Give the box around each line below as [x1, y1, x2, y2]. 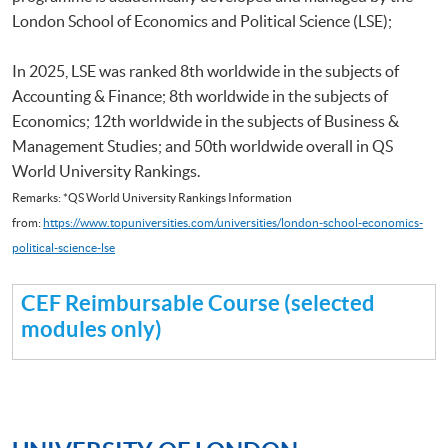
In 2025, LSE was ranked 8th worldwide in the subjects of [12, 61, 399, 80]
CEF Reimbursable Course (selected [21, 289, 375, 315]
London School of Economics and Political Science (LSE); [12, 11, 392, 30]
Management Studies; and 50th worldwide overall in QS [12, 136, 393, 155]
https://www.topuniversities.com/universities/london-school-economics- [43, 215, 423, 229]
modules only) [21, 315, 162, 341]
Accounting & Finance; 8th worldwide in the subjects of [12, 86, 388, 105]
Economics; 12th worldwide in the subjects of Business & [12, 111, 399, 130]
